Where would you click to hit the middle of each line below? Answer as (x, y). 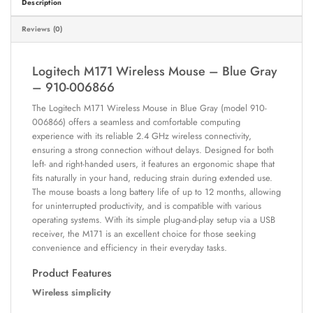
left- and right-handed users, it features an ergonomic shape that (153, 164)
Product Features (72, 274)
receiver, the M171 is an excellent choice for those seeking (144, 234)
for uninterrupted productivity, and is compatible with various (147, 206)
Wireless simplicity (72, 292)
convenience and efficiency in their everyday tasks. (130, 248)
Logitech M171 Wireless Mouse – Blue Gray (154, 71)
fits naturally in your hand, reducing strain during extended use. (152, 178)
